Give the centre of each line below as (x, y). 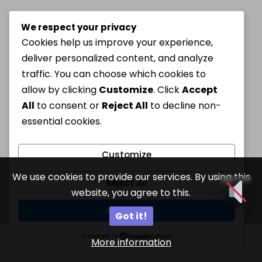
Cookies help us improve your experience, (117, 42)
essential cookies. (62, 121)
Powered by (100, 236)
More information (131, 242)
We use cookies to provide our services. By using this (131, 177)
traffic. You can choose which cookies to (114, 74)
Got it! (131, 216)
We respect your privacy (79, 27)
